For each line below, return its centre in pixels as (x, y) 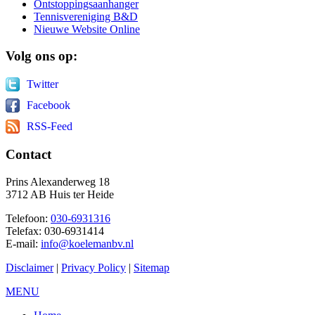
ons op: (54, 56)
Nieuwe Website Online (87, 29)
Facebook (49, 105)
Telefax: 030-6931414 (55, 231)
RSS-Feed (50, 127)
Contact (28, 154)
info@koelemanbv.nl (87, 243)
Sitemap (152, 267)
